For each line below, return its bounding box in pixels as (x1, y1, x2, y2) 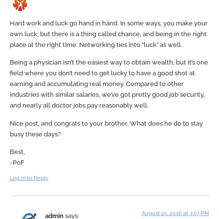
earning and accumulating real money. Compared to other (10, 80, 184, 88)
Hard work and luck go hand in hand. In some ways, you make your (10, 19, 208, 27)
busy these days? (10, 130, 61, 138)
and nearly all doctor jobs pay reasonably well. (10, 102, 149, 109)
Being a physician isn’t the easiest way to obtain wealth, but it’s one (10, 59, 208, 66)
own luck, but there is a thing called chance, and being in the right (10, 30, 207, 38)
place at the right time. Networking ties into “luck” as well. (10, 41, 182, 48)
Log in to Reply (10, 175, 48, 181)
